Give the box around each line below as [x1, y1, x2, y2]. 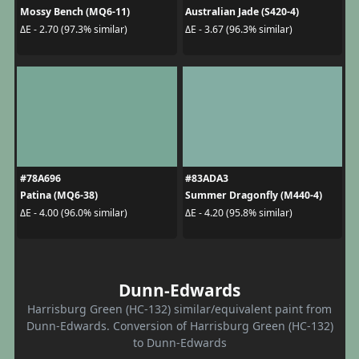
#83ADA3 [185, 171, 228, 186]
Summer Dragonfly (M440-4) [185, 188, 322, 203]
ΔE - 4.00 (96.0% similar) [19, 205, 127, 220]
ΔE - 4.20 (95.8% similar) [185, 205, 292, 220]
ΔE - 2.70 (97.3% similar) [19, 22, 127, 36]
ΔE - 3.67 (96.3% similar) [185, 22, 292, 36]
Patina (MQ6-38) [19, 188, 98, 203]
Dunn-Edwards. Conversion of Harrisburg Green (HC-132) [26, 318, 333, 334]
